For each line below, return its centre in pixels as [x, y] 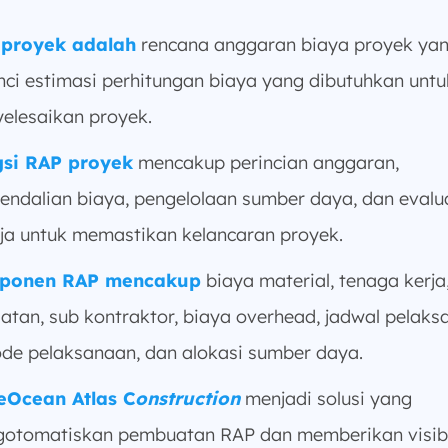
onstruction [187, 398]
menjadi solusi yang [326, 398]
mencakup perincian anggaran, [266, 162]
